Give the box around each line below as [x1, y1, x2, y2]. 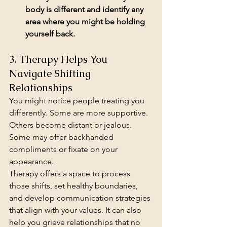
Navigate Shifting [9, 67, 93, 81]
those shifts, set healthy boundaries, [9, 181, 140, 191]
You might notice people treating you [9, 96, 146, 106]
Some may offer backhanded [9, 132, 116, 142]
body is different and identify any [25, 5, 145, 15]
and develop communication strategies [9, 193, 153, 203]
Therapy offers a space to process [9, 169, 132, 179]
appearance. [9, 157, 54, 167]
